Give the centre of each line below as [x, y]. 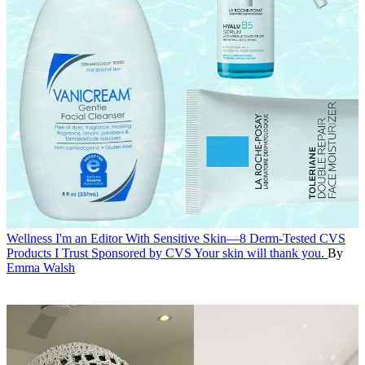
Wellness [29, 239]
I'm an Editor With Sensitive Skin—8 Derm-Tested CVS [200, 239]
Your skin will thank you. [259, 253]
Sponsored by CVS [141, 253]
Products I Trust [47, 253]
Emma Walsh [41, 268]
